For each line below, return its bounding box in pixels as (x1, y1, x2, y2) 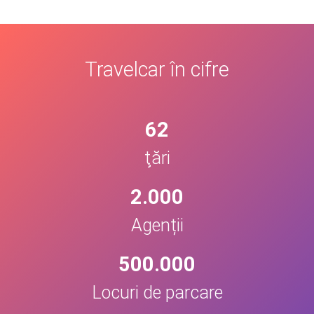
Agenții (130, 215, 184, 236)
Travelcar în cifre (85, 57, 229, 82)
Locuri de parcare (91, 282, 223, 303)
